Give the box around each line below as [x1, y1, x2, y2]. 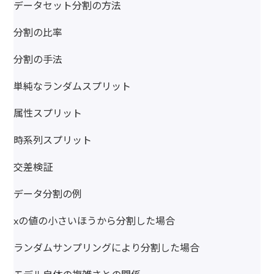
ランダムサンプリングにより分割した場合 [13, 241, 200, 255]
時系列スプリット [13, 133, 92, 147]
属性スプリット [13, 106, 83, 120]
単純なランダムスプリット [13, 80, 131, 94]
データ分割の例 [13, 187, 83, 201]
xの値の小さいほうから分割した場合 [13, 214, 176, 228]
